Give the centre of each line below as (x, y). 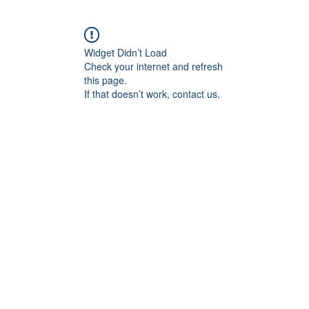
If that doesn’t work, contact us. (152, 94)
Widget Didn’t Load (126, 52)
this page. (106, 80)
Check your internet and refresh (153, 66)
